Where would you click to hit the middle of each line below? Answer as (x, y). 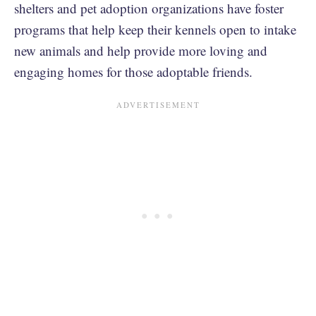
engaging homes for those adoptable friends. (135, 71)
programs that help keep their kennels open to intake (155, 29)
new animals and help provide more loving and (141, 50)
